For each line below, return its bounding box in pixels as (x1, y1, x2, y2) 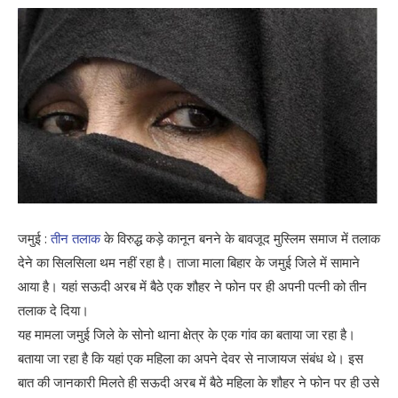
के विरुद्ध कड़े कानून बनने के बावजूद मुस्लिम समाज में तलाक (100, 228, 380, 247)
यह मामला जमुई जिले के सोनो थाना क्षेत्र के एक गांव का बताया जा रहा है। (18, 324, 355, 343)
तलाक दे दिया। (18, 300, 89, 319)
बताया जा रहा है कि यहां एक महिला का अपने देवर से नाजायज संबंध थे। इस (18, 348, 363, 367)
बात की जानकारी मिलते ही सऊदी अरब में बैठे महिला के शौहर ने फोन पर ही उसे (18, 372, 379, 391)
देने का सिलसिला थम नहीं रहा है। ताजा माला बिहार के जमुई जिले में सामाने (18, 252, 360, 271)
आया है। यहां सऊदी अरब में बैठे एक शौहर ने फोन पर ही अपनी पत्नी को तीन (18, 276, 367, 295)
